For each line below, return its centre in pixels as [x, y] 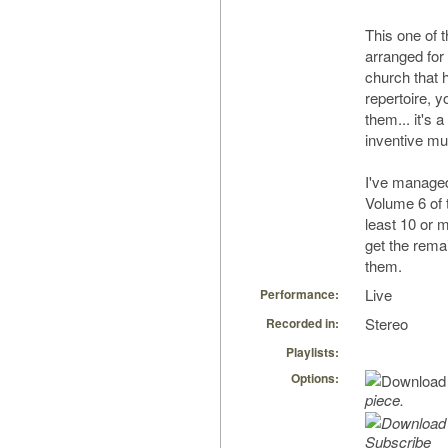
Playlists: [312, 352]
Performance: [299, 294]
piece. [384, 400]
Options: [315, 378]
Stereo [386, 324]
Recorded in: [302, 323]
